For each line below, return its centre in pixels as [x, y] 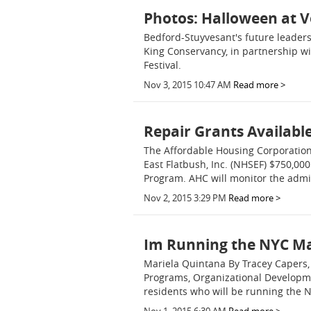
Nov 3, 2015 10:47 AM [187, 85]
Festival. [162, 65]
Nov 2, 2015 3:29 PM [185, 198]
